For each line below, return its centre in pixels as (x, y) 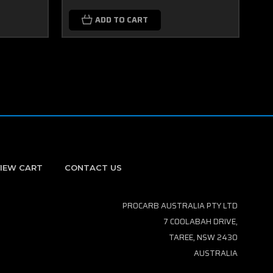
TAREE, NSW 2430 (203, 237)
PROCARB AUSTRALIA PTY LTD (180, 206)
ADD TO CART (122, 20)
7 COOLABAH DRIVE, (200, 222)
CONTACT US (93, 168)
